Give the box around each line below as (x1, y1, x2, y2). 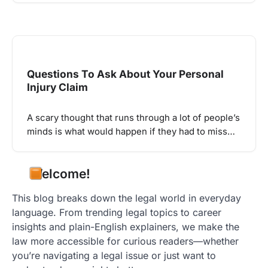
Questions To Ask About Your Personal (27, 68, 224, 81)
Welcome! (30, 166, 90, 181)
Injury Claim (27, 81, 88, 94)
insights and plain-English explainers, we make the (12, 220, 239, 233)
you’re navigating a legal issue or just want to (12, 249, 216, 261)
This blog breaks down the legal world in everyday (12, 191, 241, 204)
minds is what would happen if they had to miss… (27, 126, 235, 137)
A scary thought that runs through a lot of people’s (27, 112, 240, 123)
